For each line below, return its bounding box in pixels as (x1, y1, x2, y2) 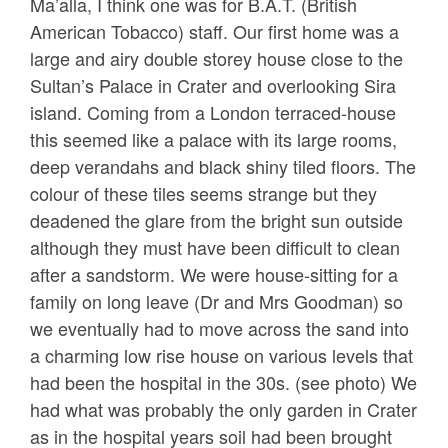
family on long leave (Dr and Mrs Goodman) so (30, 288, 403, 314)
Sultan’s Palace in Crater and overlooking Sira (30, 72, 396, 98)
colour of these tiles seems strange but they (30, 180, 377, 206)
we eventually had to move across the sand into (30, 315, 409, 341)
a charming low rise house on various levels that (30, 342, 413, 368)
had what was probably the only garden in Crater (30, 396, 417, 422)
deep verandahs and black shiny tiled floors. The (30, 153, 416, 179)
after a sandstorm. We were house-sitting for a (30, 261, 398, 287)
